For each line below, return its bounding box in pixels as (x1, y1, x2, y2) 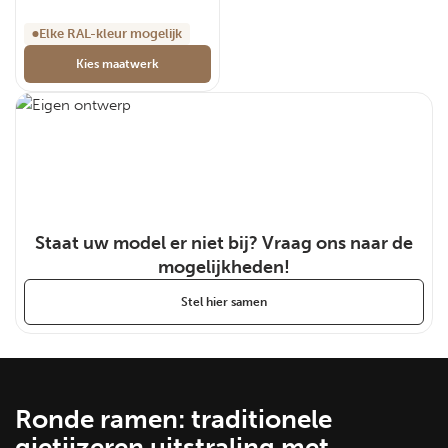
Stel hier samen (181, 295, 267, 309)
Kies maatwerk (76, 57, 159, 71)
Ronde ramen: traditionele (15, 404, 332, 435)
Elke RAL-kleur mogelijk (39, 26, 182, 41)
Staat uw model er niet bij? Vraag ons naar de (35, 232, 413, 254)
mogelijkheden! (158, 256, 290, 278)
